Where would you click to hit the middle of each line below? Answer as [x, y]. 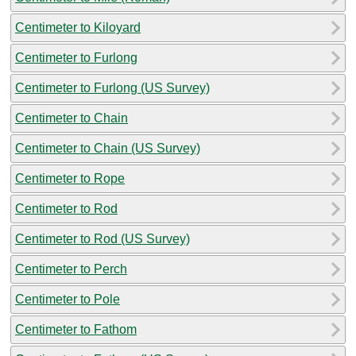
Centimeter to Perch [71, 269]
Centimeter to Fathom [76, 329]
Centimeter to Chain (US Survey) [108, 148]
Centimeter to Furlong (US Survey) [112, 87]
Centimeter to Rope [70, 178]
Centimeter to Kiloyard [78, 27]
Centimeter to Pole [68, 299]
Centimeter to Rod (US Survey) [103, 238]
